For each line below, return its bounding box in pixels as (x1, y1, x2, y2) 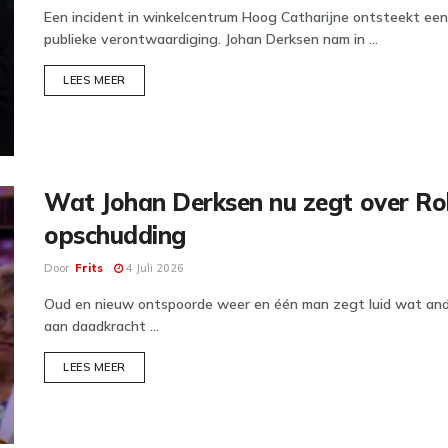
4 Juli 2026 (123, 261, 184, 276)
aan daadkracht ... (44, 317, 159, 336)
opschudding (44, 220, 186, 251)
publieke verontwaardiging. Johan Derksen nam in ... (44, 29, 378, 48)
